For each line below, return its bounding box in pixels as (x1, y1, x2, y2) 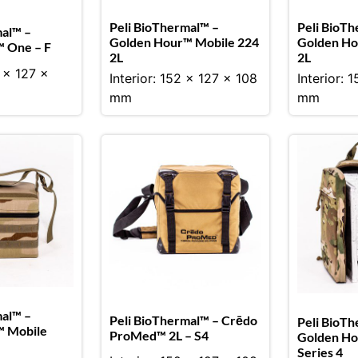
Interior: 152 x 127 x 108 (109, 70, 257, 86)
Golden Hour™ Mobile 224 (109, 34, 259, 50)
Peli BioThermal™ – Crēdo (109, 312, 257, 328)
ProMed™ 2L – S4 (109, 328, 209, 344)
